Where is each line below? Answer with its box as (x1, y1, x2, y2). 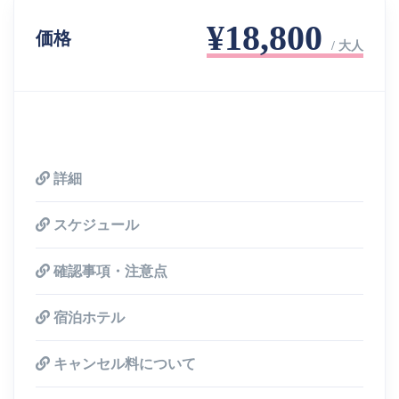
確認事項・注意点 (53, 263, 167, 279)
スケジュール (53, 216, 139, 232)
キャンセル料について (53, 355, 196, 371)
